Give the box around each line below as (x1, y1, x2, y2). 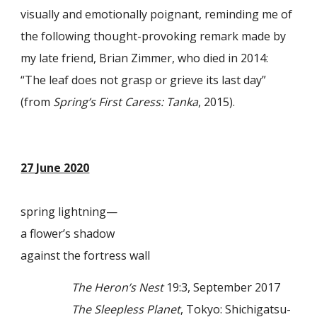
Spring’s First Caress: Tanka (53, 94, 199, 110)
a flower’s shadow (21, 226, 115, 242)
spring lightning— (21, 204, 118, 220)
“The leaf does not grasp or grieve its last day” (21, 72, 267, 88)
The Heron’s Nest (71, 279, 164, 295)
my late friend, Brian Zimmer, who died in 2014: (21, 50, 269, 67)
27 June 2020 (21, 160, 90, 176)
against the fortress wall (21, 248, 151, 264)
